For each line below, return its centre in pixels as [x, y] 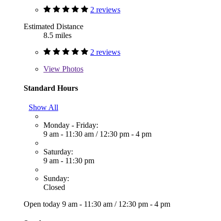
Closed [54, 187]
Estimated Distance [54, 26]
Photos [72, 69]
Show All [43, 108]
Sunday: [56, 179]
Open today [43, 204]
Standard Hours [51, 88]
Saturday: [58, 152]
